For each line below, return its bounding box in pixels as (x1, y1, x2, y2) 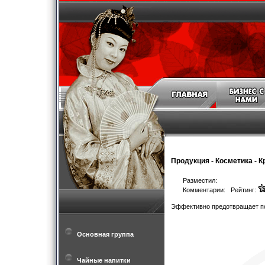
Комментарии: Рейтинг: (183, 186, 258, 194)
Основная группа (77, 231, 134, 238)
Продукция (171, 157, 209, 165)
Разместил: (183, 177, 217, 185)
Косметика (215, 157, 253, 165)
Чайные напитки (77, 257, 131, 264)
